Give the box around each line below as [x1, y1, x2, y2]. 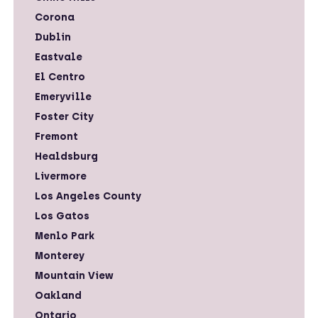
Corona [35, 11, 75, 23]
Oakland [35, 289, 82, 302]
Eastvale [35, 50, 82, 63]
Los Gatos [35, 209, 89, 222]
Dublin [35, 31, 71, 43]
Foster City [35, 110, 94, 123]
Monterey [35, 249, 84, 262]
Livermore [35, 170, 87, 182]
